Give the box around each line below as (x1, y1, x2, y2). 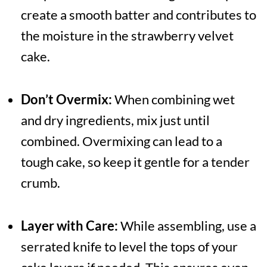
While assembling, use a (117, 218, 256, 234)
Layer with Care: (20, 218, 118, 234)
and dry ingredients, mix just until (20, 112, 210, 129)
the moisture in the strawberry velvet (20, 27, 234, 44)
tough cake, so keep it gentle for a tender (20, 154, 250, 170)
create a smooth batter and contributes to (20, 7, 256, 23)
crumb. (20, 175, 60, 191)
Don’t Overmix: (20, 91, 112, 108)
